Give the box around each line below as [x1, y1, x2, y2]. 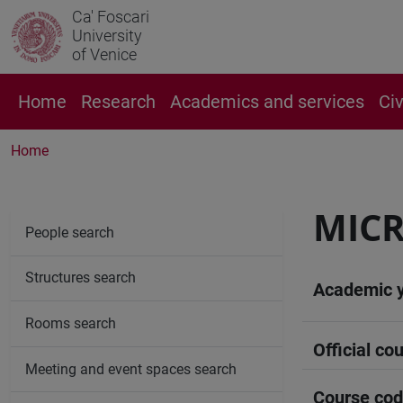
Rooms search [25, 314, 116, 332]
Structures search [25, 269, 136, 287]
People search [25, 223, 114, 241]
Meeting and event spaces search [25, 360, 237, 378]
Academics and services [170, 91, 364, 112]
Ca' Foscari [72, 7, 149, 26]
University [72, 26, 142, 45]
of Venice [72, 45, 137, 64]
